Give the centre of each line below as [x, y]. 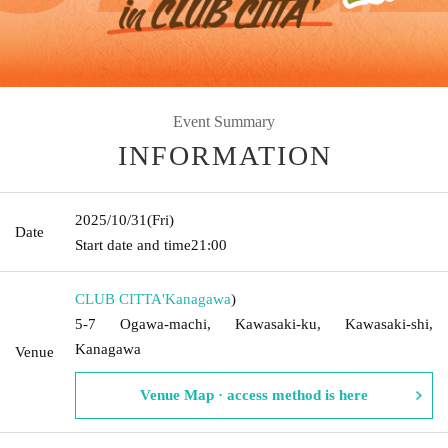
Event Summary [224, 121]
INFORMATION [225, 155]
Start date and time [133, 244]
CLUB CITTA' [120, 298]
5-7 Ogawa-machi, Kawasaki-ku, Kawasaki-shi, [254, 323]
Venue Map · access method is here [254, 394]
